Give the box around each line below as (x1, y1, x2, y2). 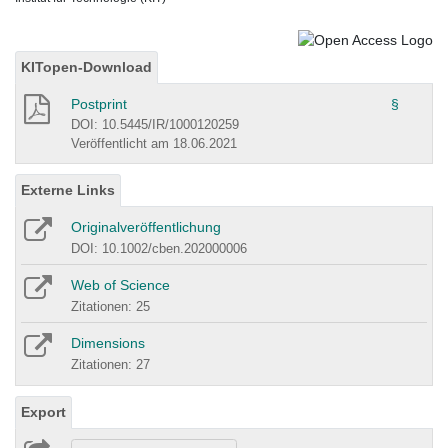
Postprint (71, 95, 127, 112)
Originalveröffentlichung (71, 218, 221, 235)
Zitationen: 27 (71, 356, 150, 372)
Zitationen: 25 (71, 298, 150, 314)
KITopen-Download (21, 58, 152, 75)
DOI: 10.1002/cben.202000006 (71, 240, 247, 256)
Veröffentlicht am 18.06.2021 (71, 135, 237, 151)
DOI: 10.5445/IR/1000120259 (71, 116, 239, 132)
